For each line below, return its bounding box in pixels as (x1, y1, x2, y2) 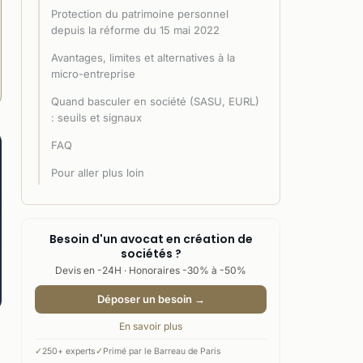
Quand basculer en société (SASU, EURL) (51, 94, 259, 108)
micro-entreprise (51, 66, 135, 80)
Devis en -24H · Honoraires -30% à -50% (55, 263, 246, 276)
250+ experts (42, 345, 96, 357)
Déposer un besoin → (96, 292, 205, 305)
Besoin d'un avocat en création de (49, 230, 253, 247)
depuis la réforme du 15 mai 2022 (51, 23, 220, 36)
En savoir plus (119, 319, 182, 332)
